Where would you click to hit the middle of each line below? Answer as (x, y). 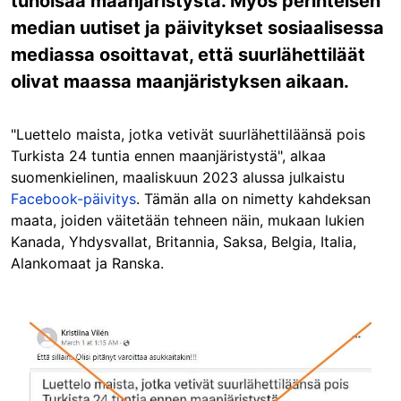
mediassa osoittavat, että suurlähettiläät (188, 55)
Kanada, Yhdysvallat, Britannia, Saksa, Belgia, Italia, (183, 242)
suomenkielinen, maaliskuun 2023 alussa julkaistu (178, 177)
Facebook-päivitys (73, 199)
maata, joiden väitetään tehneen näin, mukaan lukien (188, 220)
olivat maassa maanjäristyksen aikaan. (180, 81)
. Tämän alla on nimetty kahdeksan (253, 199)
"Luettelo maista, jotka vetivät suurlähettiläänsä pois (188, 134)
